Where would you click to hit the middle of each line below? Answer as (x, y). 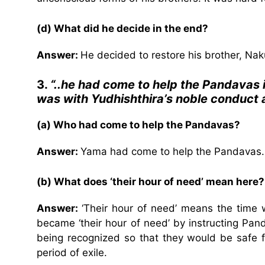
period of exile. (72, 252)
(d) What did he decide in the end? (122, 28)
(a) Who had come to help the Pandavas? (138, 125)
